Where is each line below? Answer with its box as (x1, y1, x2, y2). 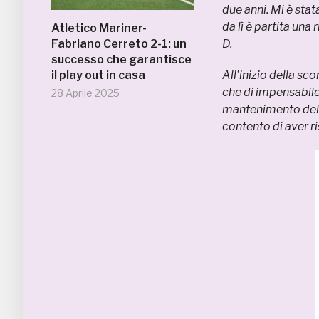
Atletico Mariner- (51, 21, 147, 35)
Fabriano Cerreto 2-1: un (51, 37, 187, 51)
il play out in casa (51, 68, 145, 82)
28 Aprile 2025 (51, 87, 120, 99)
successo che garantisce (51, 53, 192, 66)
